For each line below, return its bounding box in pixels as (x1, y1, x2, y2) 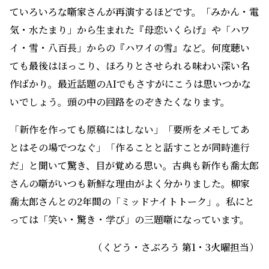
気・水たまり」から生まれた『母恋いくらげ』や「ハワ (10, 23, 250, 37)
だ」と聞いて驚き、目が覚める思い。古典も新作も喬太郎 (10, 159, 259, 173)
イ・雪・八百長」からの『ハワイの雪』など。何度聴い (10, 41, 250, 55)
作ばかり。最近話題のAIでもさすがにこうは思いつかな (10, 77, 251, 91)
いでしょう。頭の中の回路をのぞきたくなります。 (10, 95, 230, 109)
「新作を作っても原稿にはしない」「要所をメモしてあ (10, 122, 250, 137)
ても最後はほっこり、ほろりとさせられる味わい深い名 (10, 59, 250, 73)
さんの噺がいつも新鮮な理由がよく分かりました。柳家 (10, 177, 250, 191)
